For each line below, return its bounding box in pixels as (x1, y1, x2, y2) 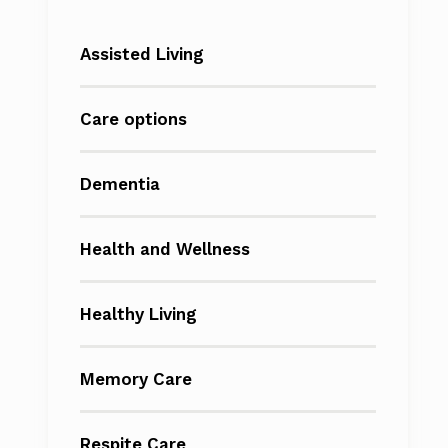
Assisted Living (80, 44, 204, 64)
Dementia (80, 174, 160, 194)
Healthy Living (80, 304, 197, 324)
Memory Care (80, 369, 192, 389)
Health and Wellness (80, 239, 250, 259)
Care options (80, 109, 187, 129)
